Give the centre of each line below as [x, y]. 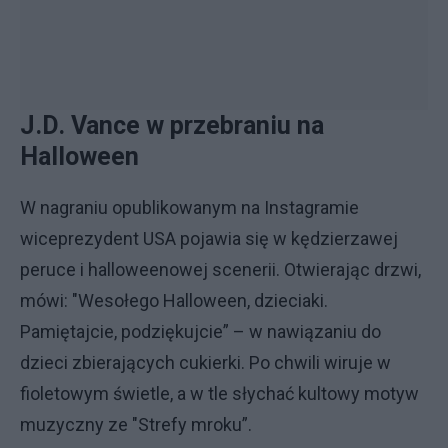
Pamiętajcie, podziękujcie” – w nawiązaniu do [200, 331]
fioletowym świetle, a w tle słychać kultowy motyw [219, 393]
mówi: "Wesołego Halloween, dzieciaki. [174, 300]
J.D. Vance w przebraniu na [172, 125]
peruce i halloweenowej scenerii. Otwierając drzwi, [220, 269]
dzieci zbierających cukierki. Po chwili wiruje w [205, 362]
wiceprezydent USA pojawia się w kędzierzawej [209, 238]
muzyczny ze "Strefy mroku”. [136, 424]
